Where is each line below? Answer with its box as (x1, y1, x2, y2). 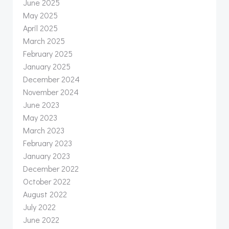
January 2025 (23, 61, 71, 72)
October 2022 (23, 176, 71, 187)
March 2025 (23, 35, 65, 46)
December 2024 (23, 74, 80, 84)
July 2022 (23, 201, 56, 212)
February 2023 (23, 138, 72, 148)
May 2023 (23, 112, 57, 123)
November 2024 (23, 86, 79, 97)
